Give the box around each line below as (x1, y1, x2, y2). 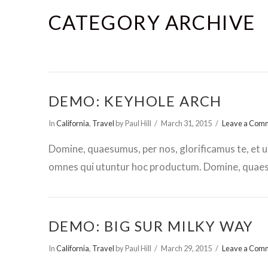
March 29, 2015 (161, 243, 212, 253)
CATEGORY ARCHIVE (48, 10, 256, 34)
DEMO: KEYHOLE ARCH (48, 92, 222, 109)
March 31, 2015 (161, 118, 212, 128)
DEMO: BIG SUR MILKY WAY (48, 218, 254, 235)
